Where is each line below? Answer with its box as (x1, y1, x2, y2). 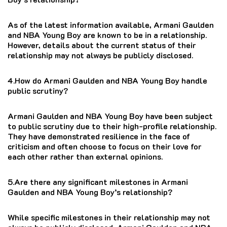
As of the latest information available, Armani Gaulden (8, 19, 214, 30)
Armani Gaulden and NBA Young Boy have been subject (8, 110, 213, 121)
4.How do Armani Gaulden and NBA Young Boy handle (8, 74, 207, 86)
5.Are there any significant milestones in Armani (8, 176, 188, 187)
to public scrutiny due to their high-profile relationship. (8, 120, 216, 131)
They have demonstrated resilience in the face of (8, 130, 190, 141)
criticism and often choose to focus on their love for (8, 140, 202, 152)
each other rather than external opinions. (8, 150, 163, 162)
